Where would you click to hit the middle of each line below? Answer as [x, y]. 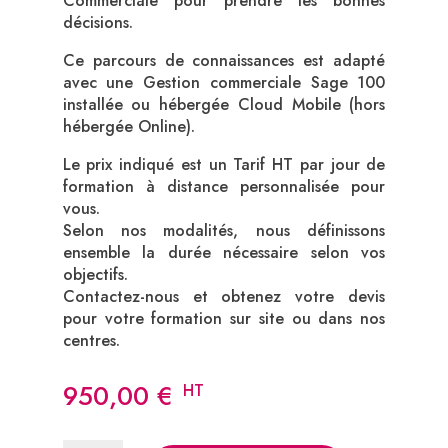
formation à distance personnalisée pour [224, 187]
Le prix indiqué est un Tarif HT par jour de [224, 165]
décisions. [97, 23]
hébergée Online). [128, 127]
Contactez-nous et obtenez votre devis [224, 297]
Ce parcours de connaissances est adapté [224, 61]
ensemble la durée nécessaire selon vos [224, 253]
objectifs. [95, 275]
